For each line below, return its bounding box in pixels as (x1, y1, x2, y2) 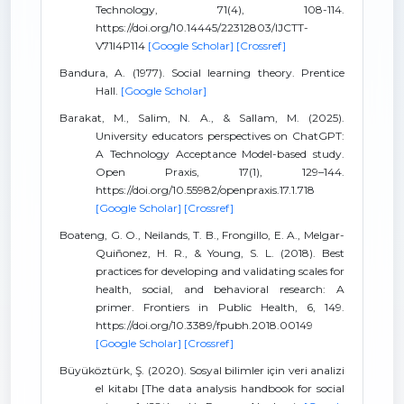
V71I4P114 (96, 39, 148, 52)
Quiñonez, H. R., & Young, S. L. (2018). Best (96, 246, 344, 260)
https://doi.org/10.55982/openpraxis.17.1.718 (96, 183, 315, 197)
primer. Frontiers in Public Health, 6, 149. (96, 300, 344, 314)
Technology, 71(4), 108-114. (96, 3, 344, 16)
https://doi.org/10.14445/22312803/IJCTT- (96, 21, 308, 34)
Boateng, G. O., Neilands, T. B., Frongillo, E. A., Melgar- (60, 228, 344, 242)
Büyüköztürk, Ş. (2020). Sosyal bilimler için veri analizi (60, 363, 344, 377)
